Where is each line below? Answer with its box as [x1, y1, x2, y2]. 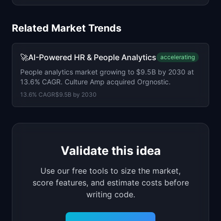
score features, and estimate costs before [32, 178, 189, 187]
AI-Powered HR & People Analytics [28, 52, 156, 62]
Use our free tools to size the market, [40, 166, 181, 176]
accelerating [160, 53, 195, 61]
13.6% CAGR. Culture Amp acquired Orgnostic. [20, 77, 171, 86]
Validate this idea [60, 144, 161, 158]
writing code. [86, 189, 135, 199]
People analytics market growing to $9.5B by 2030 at [20, 68, 194, 76]
